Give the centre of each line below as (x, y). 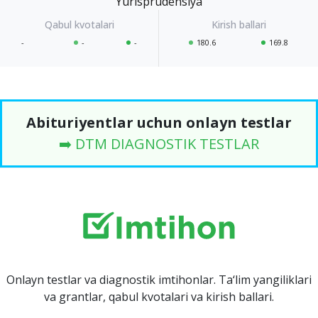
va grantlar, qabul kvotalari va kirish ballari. (159, 297)
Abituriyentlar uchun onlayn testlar (159, 123)
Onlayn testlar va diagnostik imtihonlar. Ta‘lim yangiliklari (159, 280)
